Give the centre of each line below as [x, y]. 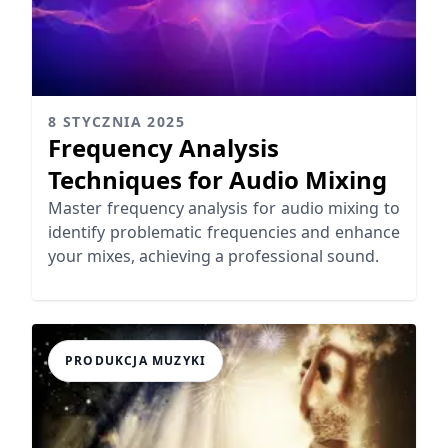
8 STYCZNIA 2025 [116, 121]
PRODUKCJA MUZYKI [136, 360]
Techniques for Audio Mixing [217, 179]
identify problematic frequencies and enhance [224, 231]
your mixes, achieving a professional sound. [213, 255]
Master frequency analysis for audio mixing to [224, 207]
